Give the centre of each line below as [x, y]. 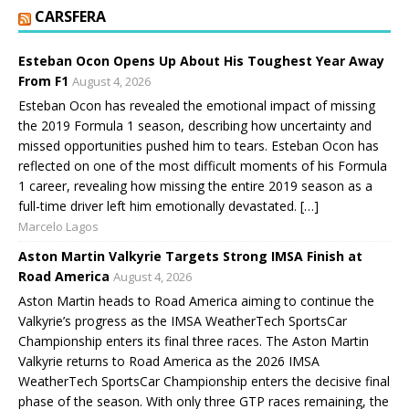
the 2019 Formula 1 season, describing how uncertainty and [195, 126]
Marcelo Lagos [58, 227]
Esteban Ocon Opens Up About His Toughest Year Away [201, 61]
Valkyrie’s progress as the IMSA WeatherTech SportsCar [183, 321]
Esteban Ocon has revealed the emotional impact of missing [197, 106]
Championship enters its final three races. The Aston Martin [194, 341]
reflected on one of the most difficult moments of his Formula [203, 166]
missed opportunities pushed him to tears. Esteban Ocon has [199, 146]
